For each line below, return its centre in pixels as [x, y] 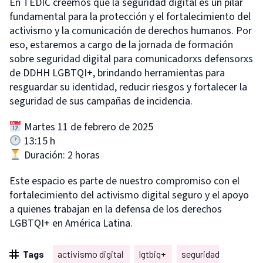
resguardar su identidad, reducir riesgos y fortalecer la [128, 87]
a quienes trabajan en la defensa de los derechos [116, 209]
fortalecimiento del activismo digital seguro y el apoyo [129, 195]
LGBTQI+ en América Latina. [71, 223]
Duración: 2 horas [60, 155]
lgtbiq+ [153, 254]
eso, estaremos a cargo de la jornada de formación [121, 45]
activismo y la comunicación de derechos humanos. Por [131, 31]
